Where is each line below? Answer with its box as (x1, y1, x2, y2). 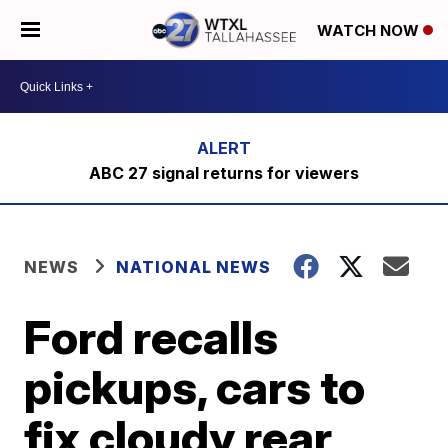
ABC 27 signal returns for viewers (88, 163, 359, 183)
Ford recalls (24, 309, 279, 365)
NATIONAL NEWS (116, 257, 272, 277)
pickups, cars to (24, 359, 366, 415)
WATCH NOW (317, 21, 423, 41)
